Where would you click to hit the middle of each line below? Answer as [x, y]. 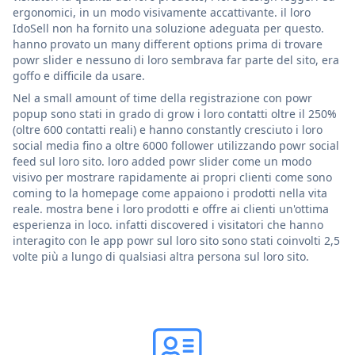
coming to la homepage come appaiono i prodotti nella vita [170, 193]
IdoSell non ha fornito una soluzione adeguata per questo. [168, 28]
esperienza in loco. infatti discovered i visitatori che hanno [168, 224]
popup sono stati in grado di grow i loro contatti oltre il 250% [175, 113]
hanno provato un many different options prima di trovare [168, 44]
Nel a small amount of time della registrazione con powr [162, 97]
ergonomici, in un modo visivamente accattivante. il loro [162, 12]
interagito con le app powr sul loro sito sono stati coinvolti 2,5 [176, 240]
